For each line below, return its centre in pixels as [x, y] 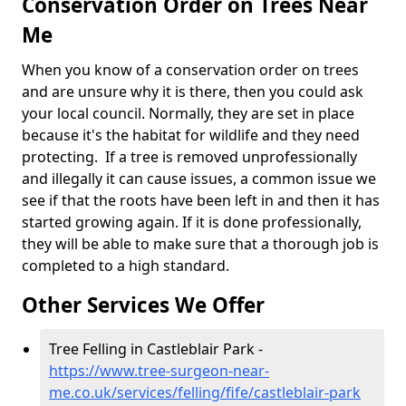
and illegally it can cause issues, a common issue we [199, 179]
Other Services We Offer [143, 305]
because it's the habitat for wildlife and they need [191, 135]
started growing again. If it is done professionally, [192, 222]
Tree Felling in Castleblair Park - [156, 349]
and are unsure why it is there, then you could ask [193, 92]
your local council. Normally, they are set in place [188, 113]
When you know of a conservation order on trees [190, 70]
